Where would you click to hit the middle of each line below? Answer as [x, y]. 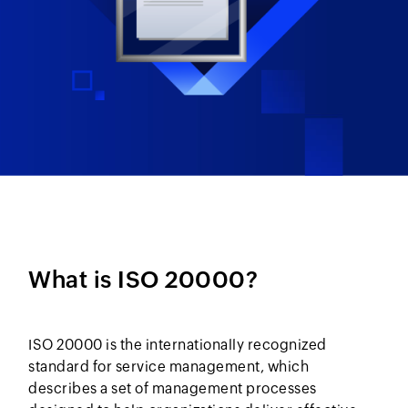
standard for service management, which [169, 367]
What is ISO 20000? [143, 280]
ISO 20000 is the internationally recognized [178, 345]
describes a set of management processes [173, 389]
